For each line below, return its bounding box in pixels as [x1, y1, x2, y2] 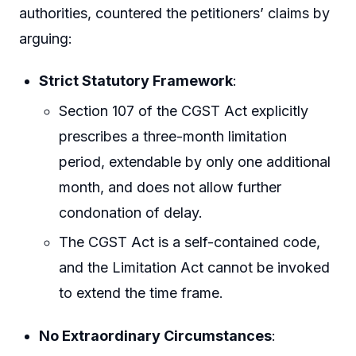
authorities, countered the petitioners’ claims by [19, 4, 330, 21]
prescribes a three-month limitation [59, 127, 288, 145]
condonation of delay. [59, 203, 203, 221]
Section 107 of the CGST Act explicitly [59, 102, 309, 119]
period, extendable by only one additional [59, 153, 331, 170]
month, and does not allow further [59, 178, 282, 195]
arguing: [19, 29, 72, 47]
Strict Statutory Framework [39, 72, 234, 90]
